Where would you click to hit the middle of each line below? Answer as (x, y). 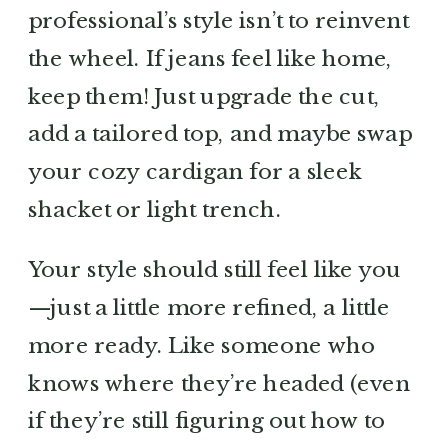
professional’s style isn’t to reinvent (218, 20)
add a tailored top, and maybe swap (220, 133)
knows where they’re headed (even (219, 383)
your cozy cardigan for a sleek (195, 171)
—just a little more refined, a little (209, 307)
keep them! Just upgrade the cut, (204, 96)
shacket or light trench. (155, 209)
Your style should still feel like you (215, 269)
